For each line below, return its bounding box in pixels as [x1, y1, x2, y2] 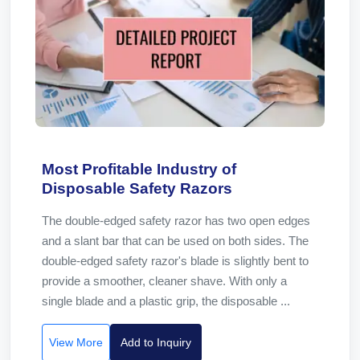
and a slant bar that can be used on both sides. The [42, 234, 309, 247]
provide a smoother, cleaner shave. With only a [42, 274, 287, 288]
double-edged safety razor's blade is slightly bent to [42, 254, 309, 268]
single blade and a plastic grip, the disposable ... [42, 294, 290, 308]
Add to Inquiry [121, 336, 191, 349]
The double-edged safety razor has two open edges [42, 214, 310, 227]
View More [49, 336, 103, 349]
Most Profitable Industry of [42, 161, 236, 178]
